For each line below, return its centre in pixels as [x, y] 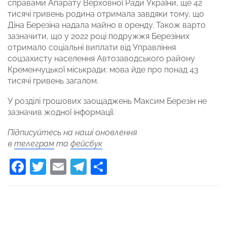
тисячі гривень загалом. [53, 81]
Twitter [72, 167]
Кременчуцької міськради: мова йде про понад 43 [103, 70]
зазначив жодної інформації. [61, 112]
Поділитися [151, 167]
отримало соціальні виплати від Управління [92, 48]
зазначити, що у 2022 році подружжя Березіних [99, 36]
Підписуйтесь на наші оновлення [72, 133]
